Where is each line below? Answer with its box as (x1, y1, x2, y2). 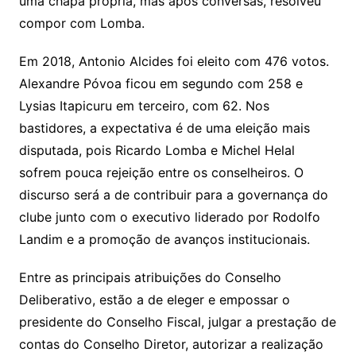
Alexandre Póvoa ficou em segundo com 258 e (18, 75, 303, 92)
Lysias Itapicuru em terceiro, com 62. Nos (18, 98, 269, 114)
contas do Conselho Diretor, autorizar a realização (18, 336, 323, 353)
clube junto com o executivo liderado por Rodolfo (18, 209, 320, 226)
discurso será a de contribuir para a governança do (18, 187, 328, 203)
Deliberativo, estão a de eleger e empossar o (18, 292, 290, 308)
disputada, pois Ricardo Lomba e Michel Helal (18, 142, 295, 159)
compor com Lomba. (18, 15, 145, 32)
